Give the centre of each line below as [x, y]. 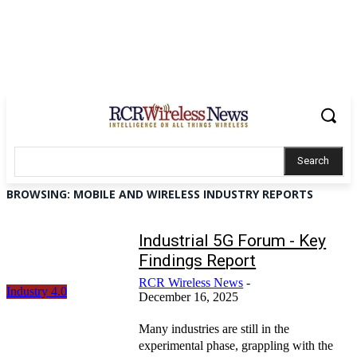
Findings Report [198, 260]
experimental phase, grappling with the [236, 345]
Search [313, 160]
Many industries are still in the [214, 328]
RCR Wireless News [191, 282]
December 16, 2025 [189, 296]
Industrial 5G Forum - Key [233, 240]
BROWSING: [40, 194]
